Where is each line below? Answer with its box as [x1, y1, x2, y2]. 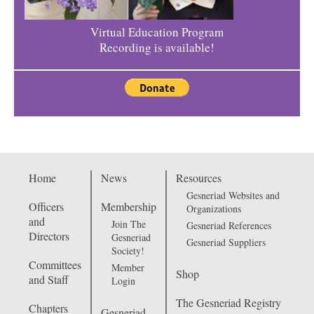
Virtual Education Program [90, 24, 224, 41]
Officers [28, 198, 64, 214]
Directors [28, 228, 69, 243]
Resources [175, 170, 221, 185]
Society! [111, 243, 144, 257]
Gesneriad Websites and [186, 188, 280, 202]
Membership [100, 198, 156, 214]
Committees [28, 257, 81, 272]
